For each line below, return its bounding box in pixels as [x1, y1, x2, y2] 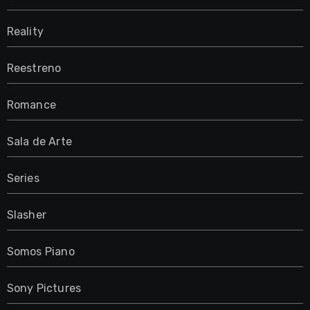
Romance [6, 98, 56, 111]
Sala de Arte [6, 134, 72, 148]
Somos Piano [6, 244, 75, 258]
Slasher [6, 208, 46, 221]
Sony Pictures [6, 281, 82, 295]
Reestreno [6, 61, 62, 75]
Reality [6, 24, 44, 38]
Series [6, 171, 39, 185]
